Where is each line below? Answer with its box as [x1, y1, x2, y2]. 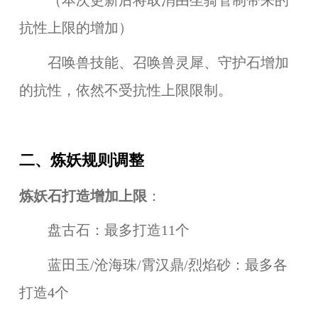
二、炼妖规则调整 [18, 151, 144, 169]
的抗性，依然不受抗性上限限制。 [18, 82, 232, 98]
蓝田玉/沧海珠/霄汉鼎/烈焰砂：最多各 [18, 258, 287, 273]
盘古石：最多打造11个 [18, 223, 190, 238]
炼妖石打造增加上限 [18, 188, 147, 204]
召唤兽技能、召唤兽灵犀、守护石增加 [18, 55, 289, 70]
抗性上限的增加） [18, 21, 133, 36]
